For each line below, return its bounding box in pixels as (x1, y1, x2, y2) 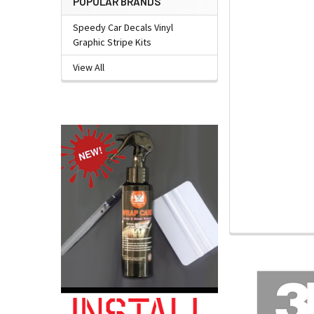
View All (72, 61, 104, 74)
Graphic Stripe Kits (72, 36, 151, 49)
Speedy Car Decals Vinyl (72, 21, 173, 34)
